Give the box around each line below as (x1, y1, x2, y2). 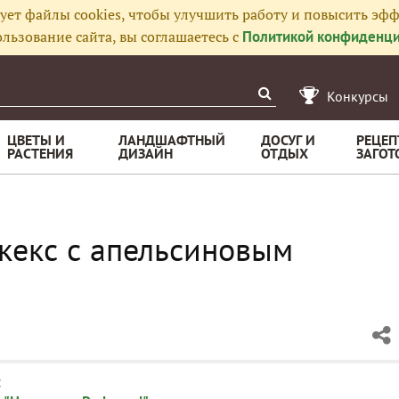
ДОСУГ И (261, 131, 315, 149)
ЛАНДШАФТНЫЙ (118, 131, 225, 149)
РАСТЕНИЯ (7, 144, 73, 162)
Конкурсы (327, 87, 388, 105)
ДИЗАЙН (118, 144, 173, 162)
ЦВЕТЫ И (7, 131, 65, 149)
